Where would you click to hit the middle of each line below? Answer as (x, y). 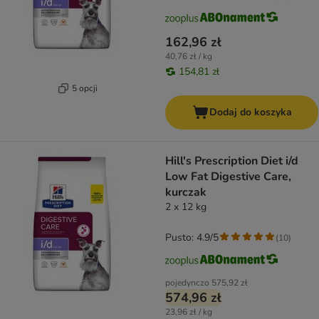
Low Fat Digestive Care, (228, 177)
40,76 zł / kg (189, 57)
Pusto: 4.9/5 (192, 238)
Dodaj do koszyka (250, 113)
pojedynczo (187, 283)
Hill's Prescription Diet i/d (232, 161)
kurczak (186, 193)
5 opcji (84, 88)
